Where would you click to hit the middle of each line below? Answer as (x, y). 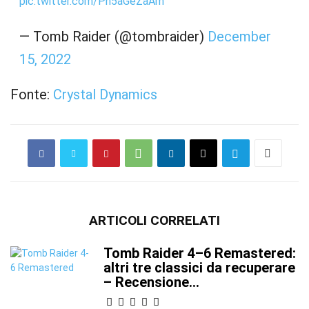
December (239, 37)
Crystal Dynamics (105, 94)
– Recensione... (151, 282)
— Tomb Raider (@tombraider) (113, 37)
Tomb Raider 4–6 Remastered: (200, 253)
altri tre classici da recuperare (199, 268)
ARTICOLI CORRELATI (154, 220)
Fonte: (32, 94)
